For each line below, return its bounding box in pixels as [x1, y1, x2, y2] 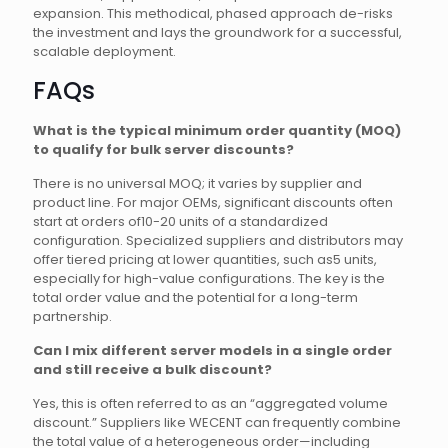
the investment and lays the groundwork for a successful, [33, 23, 402, 42]
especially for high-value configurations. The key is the [33, 269, 385, 288]
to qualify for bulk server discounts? [33, 140, 294, 159]
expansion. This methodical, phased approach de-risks [33, 4, 393, 23]
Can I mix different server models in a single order [33, 341, 392, 360]
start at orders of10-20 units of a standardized [33, 212, 328, 231]
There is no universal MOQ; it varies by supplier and [33, 174, 362, 193]
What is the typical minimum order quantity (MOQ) [33, 121, 401, 140]
